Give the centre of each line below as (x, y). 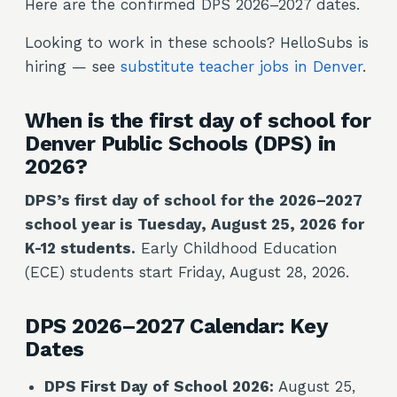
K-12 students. (80, 248)
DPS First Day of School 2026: (159, 386)
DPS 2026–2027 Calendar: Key (176, 326)
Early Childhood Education (237, 248)
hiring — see (73, 66)
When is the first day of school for (198, 121)
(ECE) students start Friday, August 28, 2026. (187, 272)
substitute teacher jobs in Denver (241, 66)
